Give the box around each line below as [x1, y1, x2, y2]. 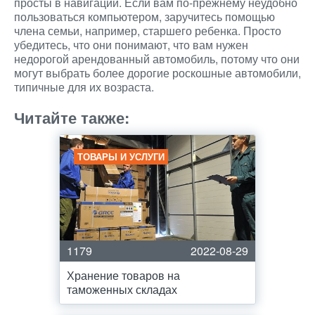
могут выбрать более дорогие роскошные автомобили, [14, 65, 301, 81]
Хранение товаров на [67, 267, 180, 283]
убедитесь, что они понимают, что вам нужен [14, 37, 248, 53]
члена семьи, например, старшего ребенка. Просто [14, 22, 281, 39]
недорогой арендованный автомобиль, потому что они [14, 51, 300, 67]
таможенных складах [67, 281, 177, 297]
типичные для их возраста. [14, 79, 154, 95]
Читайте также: [14, 106, 129, 129]
